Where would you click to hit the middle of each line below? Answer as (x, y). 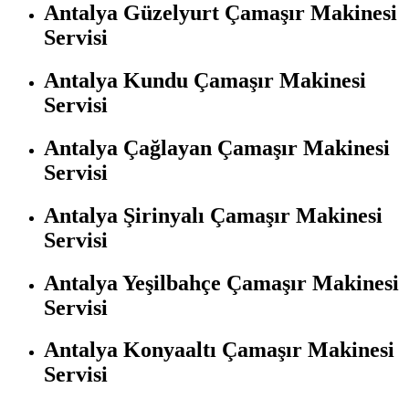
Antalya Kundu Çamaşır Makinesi (205, 80)
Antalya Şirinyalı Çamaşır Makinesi (213, 215)
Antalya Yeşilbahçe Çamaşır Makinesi (221, 283)
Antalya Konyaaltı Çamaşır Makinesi (219, 350)
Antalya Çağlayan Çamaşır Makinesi (217, 147)
